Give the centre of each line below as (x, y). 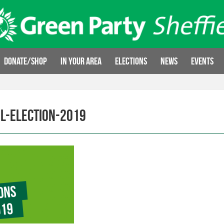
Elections (131, 61)
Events (202, 61)
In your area (81, 61)
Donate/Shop (25, 61)
